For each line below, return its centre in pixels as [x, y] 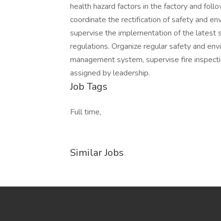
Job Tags [89, 87]
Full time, [86, 112]
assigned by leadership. [110, 73]
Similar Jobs [97, 153]
